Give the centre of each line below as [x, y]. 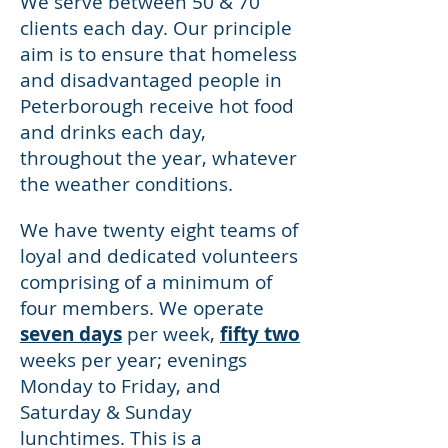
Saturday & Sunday [106, 412]
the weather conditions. [126, 184]
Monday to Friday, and [120, 386]
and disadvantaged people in [151, 80]
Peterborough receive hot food [157, 106]
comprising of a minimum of [146, 282]
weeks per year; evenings [133, 360]
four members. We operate [142, 308]
